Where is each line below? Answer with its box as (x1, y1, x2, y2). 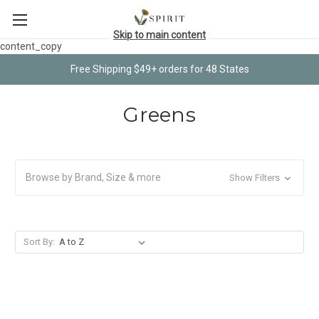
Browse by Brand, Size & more (26, 171, 161, 183)
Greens (123, 102, 196, 127)
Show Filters (229, 172, 282, 183)
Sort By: (23, 236, 55, 247)
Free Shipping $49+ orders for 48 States (70, 63, 249, 75)
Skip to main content (113, 28, 206, 41)
